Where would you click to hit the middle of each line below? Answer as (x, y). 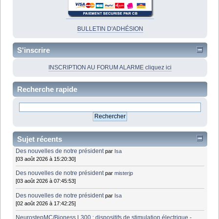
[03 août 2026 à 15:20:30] (46, 159)
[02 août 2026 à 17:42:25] (46, 203)
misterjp (124, 173)
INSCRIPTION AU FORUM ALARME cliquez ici (110, 68)
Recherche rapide (47, 89)
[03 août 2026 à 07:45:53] (46, 181)
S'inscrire (33, 50)
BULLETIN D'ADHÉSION (110, 29)
